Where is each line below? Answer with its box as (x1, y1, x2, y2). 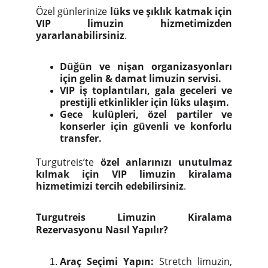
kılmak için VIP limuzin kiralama (36, 167, 232, 181)
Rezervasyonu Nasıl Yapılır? (36, 223, 168, 236)
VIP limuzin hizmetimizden (36, 17, 232, 30)
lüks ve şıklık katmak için (109, 5, 233, 18)
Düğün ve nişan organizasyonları (60, 60, 232, 73)
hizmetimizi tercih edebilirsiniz (36, 179, 184, 193)
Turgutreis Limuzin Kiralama (36, 211, 232, 224)
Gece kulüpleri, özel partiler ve (60, 108, 232, 121)
